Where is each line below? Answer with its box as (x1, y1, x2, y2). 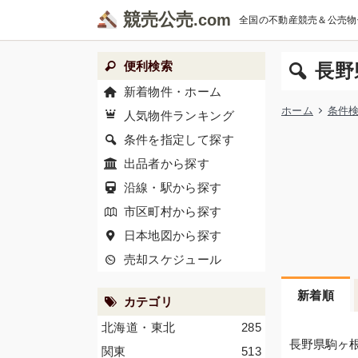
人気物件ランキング (123, 109, 234, 122)
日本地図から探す (123, 229, 222, 242)
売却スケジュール (123, 253, 222, 266)
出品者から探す (123, 157, 210, 170)
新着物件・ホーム (123, 85, 222, 98)
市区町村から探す (123, 205, 222, 218)
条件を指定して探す (123, 133, 234, 146)
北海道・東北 (101, 320, 176, 334)
